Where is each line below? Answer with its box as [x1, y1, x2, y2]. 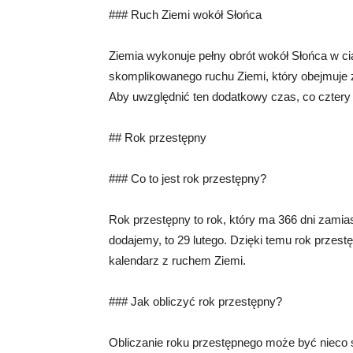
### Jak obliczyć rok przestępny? [109, 295, 282, 308]
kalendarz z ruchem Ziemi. [109, 254, 246, 267]
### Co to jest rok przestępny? [109, 172, 266, 185]
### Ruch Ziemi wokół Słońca [109, 8, 262, 21]
